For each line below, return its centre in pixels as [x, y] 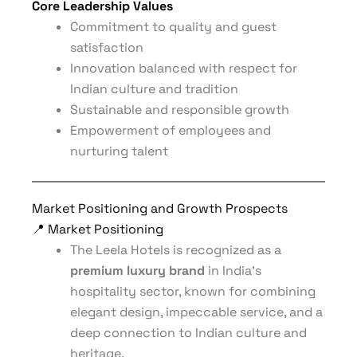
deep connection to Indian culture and [188, 333]
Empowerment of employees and [171, 130]
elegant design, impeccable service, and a [196, 312]
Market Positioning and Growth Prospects [160, 208]
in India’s [233, 271]
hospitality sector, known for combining [193, 291]
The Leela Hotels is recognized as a [176, 250]
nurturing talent [119, 151]
